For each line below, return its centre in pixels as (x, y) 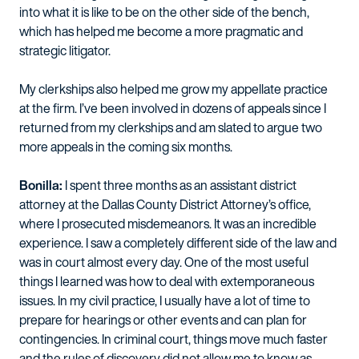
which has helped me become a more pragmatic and (161, 31)
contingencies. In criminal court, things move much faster (173, 339)
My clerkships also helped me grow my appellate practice (173, 89)
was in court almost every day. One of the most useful (164, 262)
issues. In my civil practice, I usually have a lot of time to (165, 301)
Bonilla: (41, 185)
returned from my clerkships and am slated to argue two (171, 127)
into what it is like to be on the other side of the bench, (164, 12)
